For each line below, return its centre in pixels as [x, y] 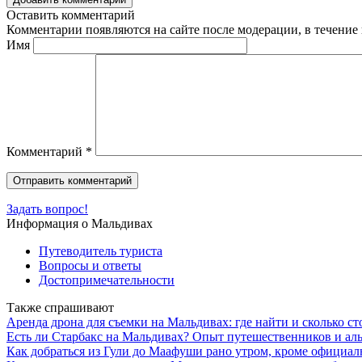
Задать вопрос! [47, 208]
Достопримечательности [107, 280]
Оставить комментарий [71, 15]
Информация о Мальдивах [80, 223]
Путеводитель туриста [101, 250]
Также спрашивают [60, 307]
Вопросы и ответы [90, 265]
